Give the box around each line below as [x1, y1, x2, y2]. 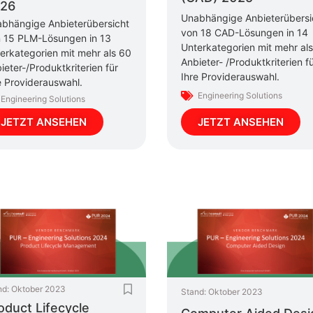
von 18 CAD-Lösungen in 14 [181, 27, 308, 39]
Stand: [181, 286, 206, 297]
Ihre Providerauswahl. [181, 71, 279, 83]
